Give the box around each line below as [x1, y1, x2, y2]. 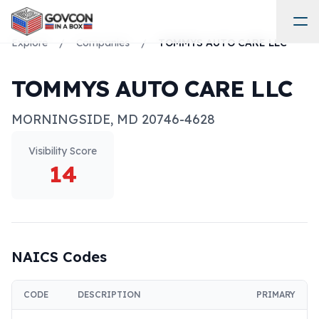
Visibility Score [28, 145, 97, 157]
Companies [76, 36, 130, 49]
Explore [11, 36, 48, 49]
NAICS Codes [11, 248, 107, 266]
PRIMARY [256, 289, 296, 300]
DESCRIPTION [78, 289, 141, 300]
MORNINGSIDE [11, 111, 110, 127]
